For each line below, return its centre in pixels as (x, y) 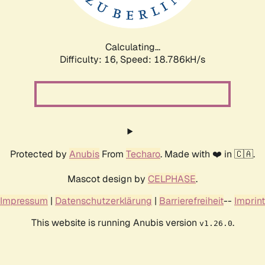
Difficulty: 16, (90, 59)
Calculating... (132, 47)
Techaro (143, 154)
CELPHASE (172, 179)
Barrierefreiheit (191, 201)
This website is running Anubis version (115, 222)
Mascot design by (108, 179)
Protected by (40, 154)
